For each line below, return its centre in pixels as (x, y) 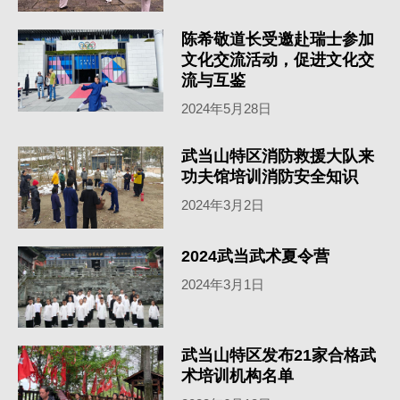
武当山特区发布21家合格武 (279, 356)
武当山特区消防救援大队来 (278, 157)
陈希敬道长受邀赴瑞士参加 (278, 40)
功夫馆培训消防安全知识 (270, 177)
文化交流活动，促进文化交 (278, 60)
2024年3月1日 (223, 284)
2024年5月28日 (227, 109)
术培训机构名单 (238, 376)
